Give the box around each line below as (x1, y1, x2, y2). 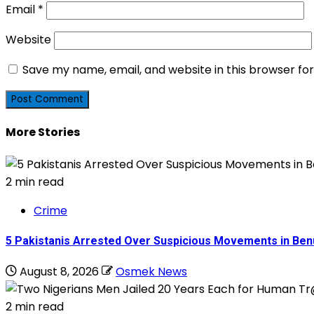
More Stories (6, 123, 80, 140)
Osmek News (116, 263, 187, 280)
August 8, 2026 (17, 263, 102, 280)
